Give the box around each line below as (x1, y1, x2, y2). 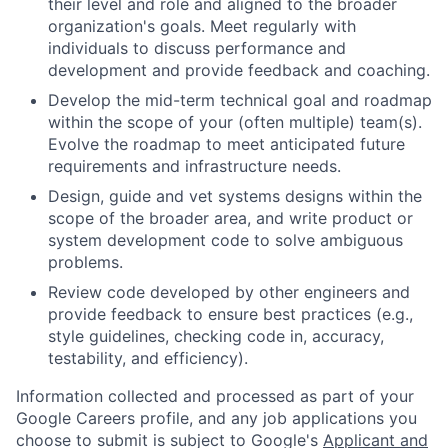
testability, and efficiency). (48, 347, 248, 368)
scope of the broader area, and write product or (48, 207, 413, 228)
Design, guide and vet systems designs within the (48, 185, 422, 206)
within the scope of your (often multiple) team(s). (48, 111, 422, 132)
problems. (48, 251, 123, 272)
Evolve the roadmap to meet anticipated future (48, 133, 405, 154)
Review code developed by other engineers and (48, 281, 410, 302)
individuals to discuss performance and (48, 37, 346, 58)
